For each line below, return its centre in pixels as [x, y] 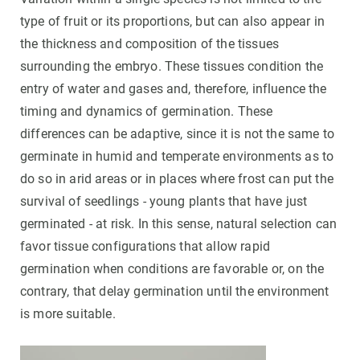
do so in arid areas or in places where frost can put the [177, 178]
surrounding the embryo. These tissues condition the [172, 66]
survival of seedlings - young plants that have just [164, 201]
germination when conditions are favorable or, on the [172, 268]
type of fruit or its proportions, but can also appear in [172, 21]
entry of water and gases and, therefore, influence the [174, 88]
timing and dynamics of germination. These [147, 111]
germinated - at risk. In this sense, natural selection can [179, 223]
